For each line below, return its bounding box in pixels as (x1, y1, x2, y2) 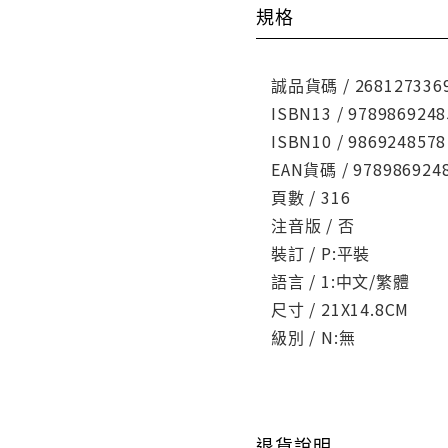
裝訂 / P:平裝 (271, 240, 371, 265)
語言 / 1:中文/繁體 (271, 268, 410, 293)
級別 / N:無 (271, 324, 356, 349)
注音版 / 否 (271, 212, 355, 237)
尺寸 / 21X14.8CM (271, 296, 410, 321)
